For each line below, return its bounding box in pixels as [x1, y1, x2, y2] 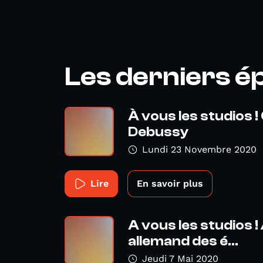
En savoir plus [137, 178, 203, 189]
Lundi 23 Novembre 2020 [142, 144, 257, 155]
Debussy [128, 124, 188, 140]
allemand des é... [128, 234, 238, 249]
